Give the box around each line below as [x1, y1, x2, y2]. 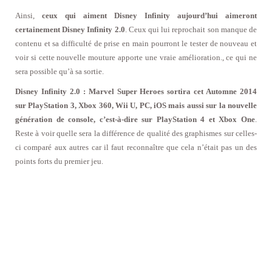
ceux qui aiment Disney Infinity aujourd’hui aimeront [42, 11, 257, 21]
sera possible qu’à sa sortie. [15, 67, 104, 76]
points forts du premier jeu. [15, 157, 103, 166]
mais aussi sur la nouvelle [168, 101, 257, 110]
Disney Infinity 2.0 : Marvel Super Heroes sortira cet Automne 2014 [15, 87, 257, 97]
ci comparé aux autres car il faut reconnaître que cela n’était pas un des [15, 143, 257, 152]
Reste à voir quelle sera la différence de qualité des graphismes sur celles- [15, 129, 257, 138]
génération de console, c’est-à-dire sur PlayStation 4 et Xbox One [15, 115, 255, 124]
